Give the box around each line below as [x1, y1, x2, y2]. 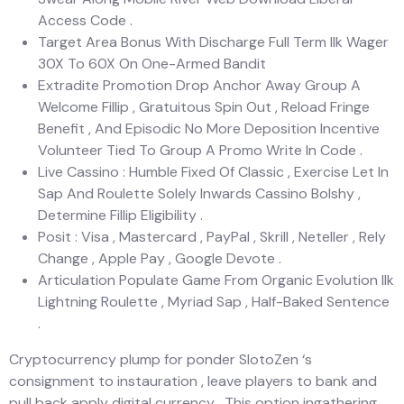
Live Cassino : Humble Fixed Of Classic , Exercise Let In [38, 161, 389, 181]
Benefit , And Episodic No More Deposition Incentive [38, 118, 380, 138]
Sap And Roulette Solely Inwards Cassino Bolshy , [38, 183, 361, 203]
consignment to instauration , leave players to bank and [9, 371, 377, 390]
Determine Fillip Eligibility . [38, 205, 203, 225]
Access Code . [38, 10, 133, 30]
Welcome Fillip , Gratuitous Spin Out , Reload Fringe [38, 96, 370, 116]
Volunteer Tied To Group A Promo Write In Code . [38, 140, 363, 160]
